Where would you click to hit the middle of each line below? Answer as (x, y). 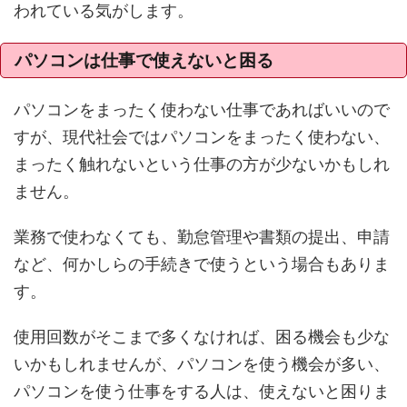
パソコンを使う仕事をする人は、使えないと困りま (202, 391)
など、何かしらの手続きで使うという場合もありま (202, 263)
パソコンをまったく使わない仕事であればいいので (202, 109)
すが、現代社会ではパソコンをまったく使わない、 (202, 136)
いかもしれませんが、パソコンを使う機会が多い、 (202, 363)
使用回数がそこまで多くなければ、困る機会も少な (202, 336)
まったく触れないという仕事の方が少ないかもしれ (202, 164)
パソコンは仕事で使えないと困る (144, 60)
